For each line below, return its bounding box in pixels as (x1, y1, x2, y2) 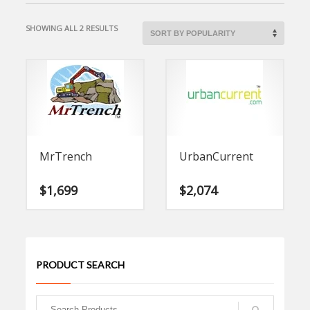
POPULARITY (117, 48, 165, 59)
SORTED (117, 22, 147, 33)
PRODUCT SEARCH (36, 258, 125, 271)
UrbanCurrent (179, 149, 253, 164)
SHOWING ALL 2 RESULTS (26, 23, 118, 33)
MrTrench (39, 149, 93, 164)
